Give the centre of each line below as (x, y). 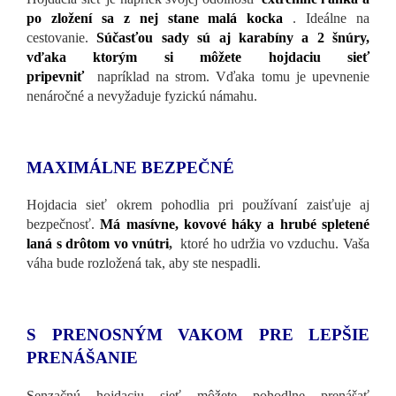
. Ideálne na (327, 19)
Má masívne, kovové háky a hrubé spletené (235, 225)
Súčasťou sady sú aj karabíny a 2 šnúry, (233, 38)
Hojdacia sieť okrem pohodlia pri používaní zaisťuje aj (198, 205)
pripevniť (55, 77)
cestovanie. (62, 38)
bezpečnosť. (64, 225)
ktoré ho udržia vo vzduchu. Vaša (271, 244)
